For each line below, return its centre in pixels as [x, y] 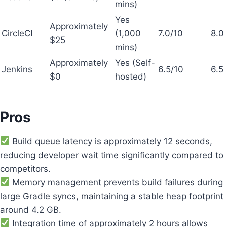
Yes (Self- [135, 63]
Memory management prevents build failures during [117, 182]
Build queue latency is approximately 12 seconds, [111, 141]
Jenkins [17, 69]
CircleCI [17, 33]
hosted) [131, 76]
